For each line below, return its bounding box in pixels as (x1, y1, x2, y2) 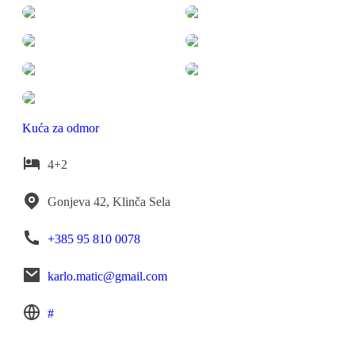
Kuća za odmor (22, 120, 99, 135)
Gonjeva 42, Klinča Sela (48, 194, 170, 208)
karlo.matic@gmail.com (48, 269, 167, 283)
